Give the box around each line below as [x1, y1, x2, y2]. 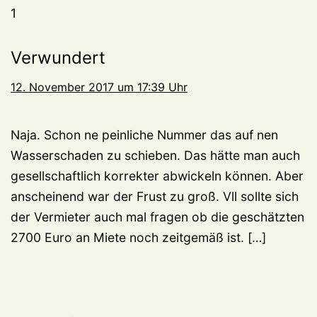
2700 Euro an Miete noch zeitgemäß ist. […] [11, 230, 266, 246]
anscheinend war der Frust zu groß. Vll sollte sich [11, 189, 299, 204]
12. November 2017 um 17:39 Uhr [11, 80, 188, 95]
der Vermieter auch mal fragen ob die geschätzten [11, 209, 304, 225]
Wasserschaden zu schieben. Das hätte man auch [11, 148, 300, 163]
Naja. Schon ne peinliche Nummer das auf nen [11, 127, 278, 143]
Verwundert [11, 47, 105, 69]
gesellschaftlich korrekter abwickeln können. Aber [11, 168, 304, 184]
